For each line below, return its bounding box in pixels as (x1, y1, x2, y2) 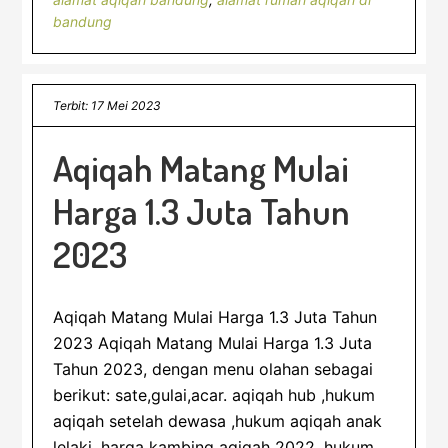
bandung (53, 13, 113, 30)
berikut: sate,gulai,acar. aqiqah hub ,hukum (53, 385, 376, 405)
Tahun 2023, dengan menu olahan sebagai (53, 359, 374, 379)
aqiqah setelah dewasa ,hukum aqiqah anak (53, 411, 383, 431)
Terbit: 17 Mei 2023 (53, 98, 162, 113)
